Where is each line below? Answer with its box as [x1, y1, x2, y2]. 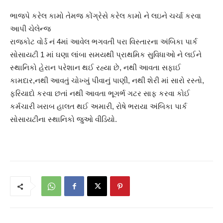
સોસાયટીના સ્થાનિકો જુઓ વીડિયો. [10, 115, 117, 124]
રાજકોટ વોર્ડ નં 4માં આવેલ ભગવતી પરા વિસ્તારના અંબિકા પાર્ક [10, 37, 198, 46]
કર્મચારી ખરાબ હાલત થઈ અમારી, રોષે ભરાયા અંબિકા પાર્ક [10, 102, 187, 111]
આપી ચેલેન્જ [10, 24, 51, 33]
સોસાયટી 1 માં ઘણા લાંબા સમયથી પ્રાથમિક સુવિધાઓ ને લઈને [10, 50, 202, 59]
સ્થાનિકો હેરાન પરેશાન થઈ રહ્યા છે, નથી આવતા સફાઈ [10, 63, 181, 72]
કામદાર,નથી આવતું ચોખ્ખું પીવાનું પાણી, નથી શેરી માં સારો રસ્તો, [10, 76, 204, 85]
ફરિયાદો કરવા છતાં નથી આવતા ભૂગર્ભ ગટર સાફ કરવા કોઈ [10, 89, 190, 98]
